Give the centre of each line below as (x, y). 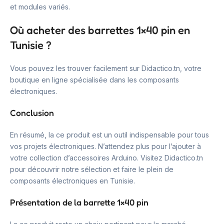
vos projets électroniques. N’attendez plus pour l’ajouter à (105, 146)
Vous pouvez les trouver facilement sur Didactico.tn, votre (106, 68)
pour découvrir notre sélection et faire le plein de (92, 169)
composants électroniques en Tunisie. (72, 181)
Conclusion (32, 113)
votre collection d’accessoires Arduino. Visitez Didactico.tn (106, 158)
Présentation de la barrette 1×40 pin (79, 202)
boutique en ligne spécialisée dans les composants (94, 80)
